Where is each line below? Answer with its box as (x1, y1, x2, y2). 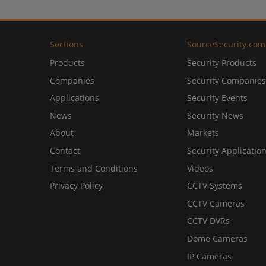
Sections (50, 39, 83, 50)
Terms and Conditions (50, 162, 138, 174)
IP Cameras (186, 250, 232, 262)
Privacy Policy (50, 180, 103, 192)
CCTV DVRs (186, 215, 230, 227)
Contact (50, 145, 80, 157)
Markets (186, 127, 219, 139)
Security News (186, 109, 243, 121)
